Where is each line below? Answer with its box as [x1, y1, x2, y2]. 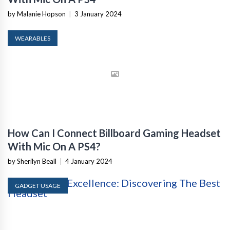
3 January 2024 [74, 10, 122, 18]
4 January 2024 [65, 157, 112, 166]
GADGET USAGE [15, 182, 61, 190]
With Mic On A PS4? [8, 140, 101, 153]
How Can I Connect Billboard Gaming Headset [8, 127, 221, 140]
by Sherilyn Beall [8, 157, 56, 166]
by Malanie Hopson [8, 10, 66, 18]
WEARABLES [15, 34, 50, 43]
